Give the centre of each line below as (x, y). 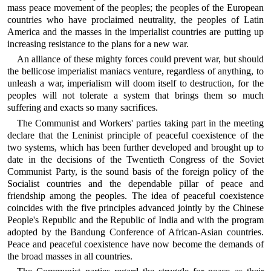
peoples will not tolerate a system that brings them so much (135, 96)
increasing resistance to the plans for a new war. (98, 44)
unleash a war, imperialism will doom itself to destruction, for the (135, 83)
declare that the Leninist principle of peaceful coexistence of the (135, 135)
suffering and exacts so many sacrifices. (83, 108)
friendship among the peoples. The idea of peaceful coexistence (135, 195)
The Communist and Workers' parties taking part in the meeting (140, 123)
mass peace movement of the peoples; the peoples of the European (135, 7)
